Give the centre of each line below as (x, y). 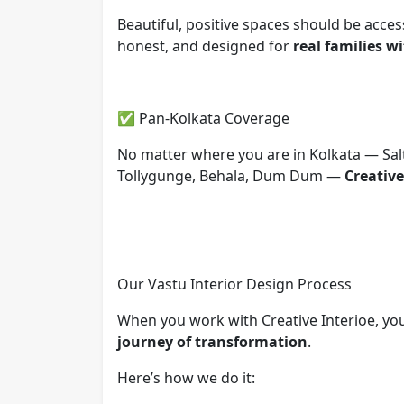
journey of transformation (212, 341)
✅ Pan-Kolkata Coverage (203, 118)
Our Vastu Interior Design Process (234, 284)
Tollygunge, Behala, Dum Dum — (231, 175)
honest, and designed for (205, 46)
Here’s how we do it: (186, 377)
